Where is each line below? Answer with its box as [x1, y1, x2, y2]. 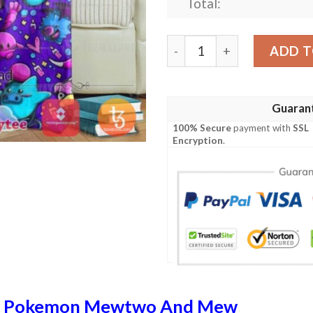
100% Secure [173, 122, 232, 134]
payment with [231, 122, 293, 134]
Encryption [173, 135, 224, 147]
